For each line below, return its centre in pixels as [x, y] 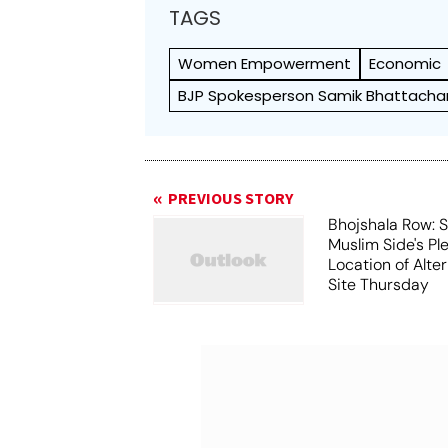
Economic [405, 63]
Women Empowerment [265, 63]
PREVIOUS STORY [231, 199]
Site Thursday [379, 284]
